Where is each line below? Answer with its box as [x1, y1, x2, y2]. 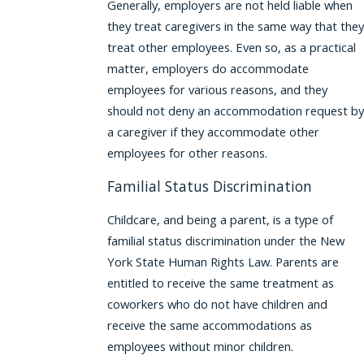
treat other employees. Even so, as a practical [106, 38, 356, 55]
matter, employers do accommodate [106, 59, 309, 76]
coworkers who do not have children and [106, 295, 327, 312]
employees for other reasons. [106, 144, 267, 161]
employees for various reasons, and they [106, 80, 327, 97]
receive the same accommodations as [106, 316, 312, 333]
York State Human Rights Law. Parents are [106, 253, 339, 270]
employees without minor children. [106, 337, 293, 354]
